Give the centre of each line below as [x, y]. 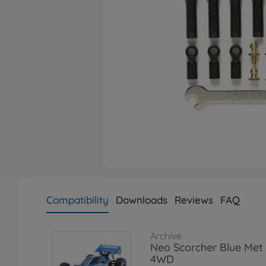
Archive [166, 236]
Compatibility [77, 200]
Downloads [142, 200]
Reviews [194, 200]
